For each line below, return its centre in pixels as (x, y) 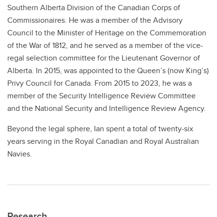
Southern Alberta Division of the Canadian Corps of (94, 8)
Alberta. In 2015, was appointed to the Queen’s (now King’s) (108, 70)
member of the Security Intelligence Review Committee (101, 96)
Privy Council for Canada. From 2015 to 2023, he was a (100, 83)
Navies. (20, 154)
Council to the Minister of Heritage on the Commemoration (107, 33)
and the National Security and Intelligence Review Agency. (107, 108)
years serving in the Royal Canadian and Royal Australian (103, 141)
